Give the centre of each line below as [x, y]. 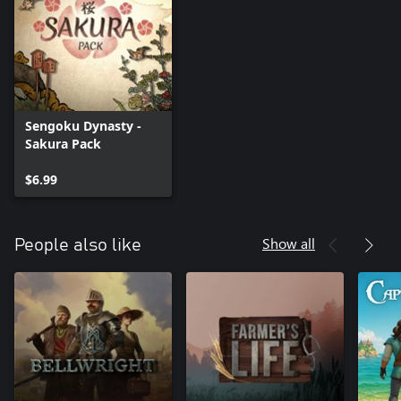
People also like [78, 246]
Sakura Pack [63, 144]
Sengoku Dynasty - [83, 126]
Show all [289, 243]
